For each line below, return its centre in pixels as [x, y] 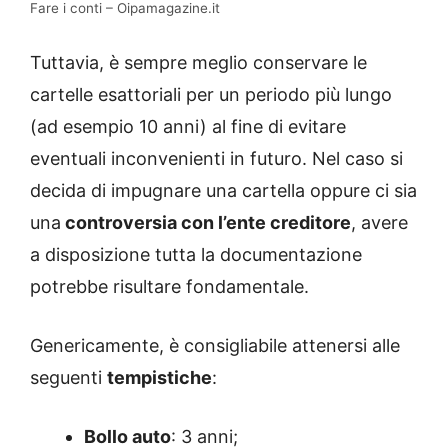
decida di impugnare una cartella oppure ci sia [223, 190]
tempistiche [159, 377]
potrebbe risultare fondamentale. [169, 286]
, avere [379, 222]
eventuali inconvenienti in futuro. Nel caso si [216, 158]
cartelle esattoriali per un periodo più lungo [211, 94]
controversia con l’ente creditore [206, 222]
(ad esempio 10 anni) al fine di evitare [188, 126]
